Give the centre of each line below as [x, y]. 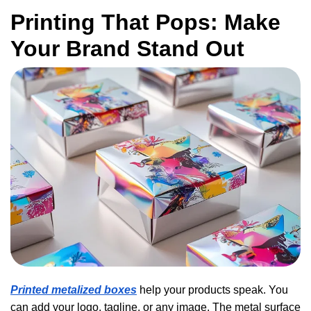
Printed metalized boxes [74, 289]
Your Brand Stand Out [131, 49]
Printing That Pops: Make [145, 23]
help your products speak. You [212, 289]
